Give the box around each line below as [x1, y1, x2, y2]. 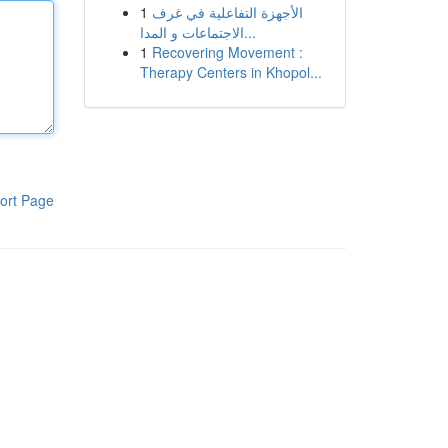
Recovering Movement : [151, 42, 303, 62]
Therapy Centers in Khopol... [139, 62, 322, 82]
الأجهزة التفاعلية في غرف [151, 2, 303, 22]
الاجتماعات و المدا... [243, 22, 256, 42]
